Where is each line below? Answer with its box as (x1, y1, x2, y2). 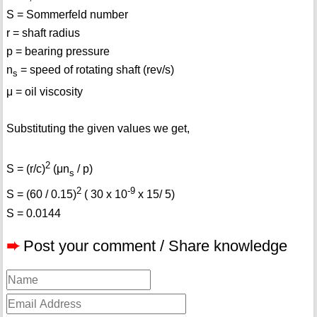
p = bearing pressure (6, 45, 110, 57)
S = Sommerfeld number (6, 8, 128, 21)
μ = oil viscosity (6, 85, 83, 98)
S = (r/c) (6, 163, 45, 175)
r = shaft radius (6, 26, 80, 39)
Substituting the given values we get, (6, 122, 190, 134)
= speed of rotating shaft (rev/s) (17, 63, 174, 76)
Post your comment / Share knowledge (23, 236, 287, 255)
